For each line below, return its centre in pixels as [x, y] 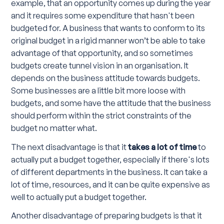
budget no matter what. [54, 128]
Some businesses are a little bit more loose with [98, 90]
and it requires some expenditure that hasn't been [103, 15]
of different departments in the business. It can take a [109, 172]
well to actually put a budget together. [79, 197]
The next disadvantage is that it [70, 147]
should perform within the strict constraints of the [101, 115]
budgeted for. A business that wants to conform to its [108, 28]
